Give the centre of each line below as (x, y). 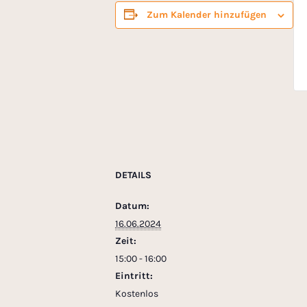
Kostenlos (137, 294)
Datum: (132, 206)
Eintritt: (134, 276)
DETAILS (133, 175)
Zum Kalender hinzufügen (207, 15)
